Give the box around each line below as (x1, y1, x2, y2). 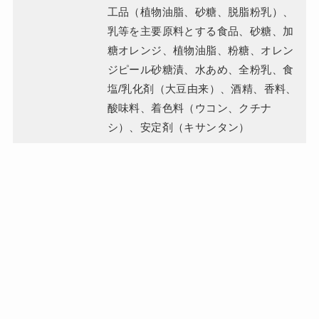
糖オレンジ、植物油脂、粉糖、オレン (107, 44, 294, 57)
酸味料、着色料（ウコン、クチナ (107, 102, 272, 115)
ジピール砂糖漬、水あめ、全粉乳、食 (107, 63, 294, 76)
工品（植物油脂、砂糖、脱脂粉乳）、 (107, 6, 294, 19)
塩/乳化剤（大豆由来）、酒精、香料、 (107, 83, 297, 95)
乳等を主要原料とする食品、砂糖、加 (107, 25, 294, 38)
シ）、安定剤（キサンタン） (107, 121, 250, 134)
